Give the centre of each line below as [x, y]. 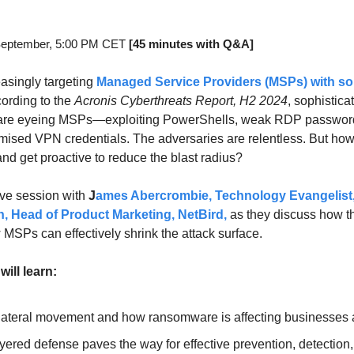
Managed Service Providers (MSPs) [202, 81]
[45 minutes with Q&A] [191, 44]
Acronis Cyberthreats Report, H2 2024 [181, 100]
